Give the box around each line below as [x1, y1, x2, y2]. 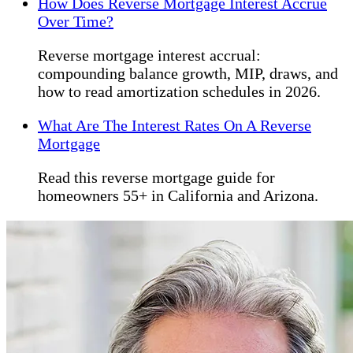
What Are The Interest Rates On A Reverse [38, 117, 311, 135]
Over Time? [38, 13, 113, 31]
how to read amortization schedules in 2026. [38, 83, 321, 101]
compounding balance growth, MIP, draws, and [38, 65, 338, 83]
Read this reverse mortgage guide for [38, 169, 275, 187]
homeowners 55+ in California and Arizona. [38, 187, 318, 205]
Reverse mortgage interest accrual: [38, 46, 261, 65]
